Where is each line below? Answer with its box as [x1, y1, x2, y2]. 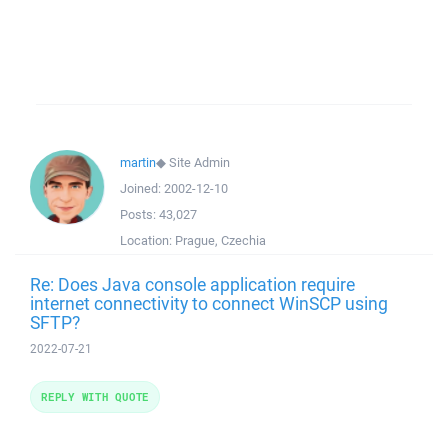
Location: [120, 232, 175, 249]
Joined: [120, 180, 164, 197]
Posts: [120, 206, 159, 223]
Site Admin [169, 154, 230, 171]
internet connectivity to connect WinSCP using [30, 291, 388, 315]
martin [120, 154, 156, 171]
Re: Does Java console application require [30, 272, 355, 296]
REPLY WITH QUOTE [41, 389, 149, 404]
